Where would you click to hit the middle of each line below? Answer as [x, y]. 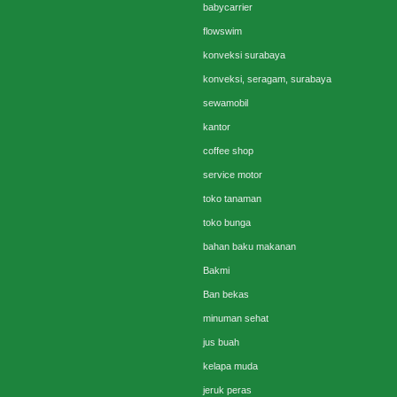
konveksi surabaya [244, 55]
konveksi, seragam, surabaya [267, 79]
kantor [217, 127]
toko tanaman [232, 199]
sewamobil [226, 103]
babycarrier [228, 8]
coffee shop [228, 151]
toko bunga [227, 223]
